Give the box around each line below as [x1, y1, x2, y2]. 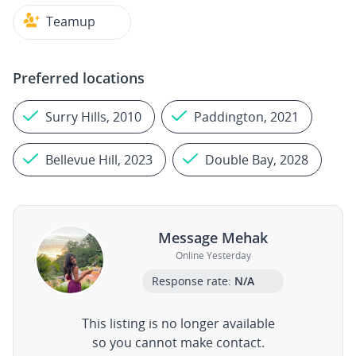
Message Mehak [158, 227, 268, 247]
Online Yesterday [175, 248, 251, 262]
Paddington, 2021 [194, 108, 299, 126]
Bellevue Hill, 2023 [45, 151, 153, 168]
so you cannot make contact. [91, 334, 265, 351]
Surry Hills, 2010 [45, 108, 141, 126]
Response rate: [151, 273, 234, 288]
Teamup [46, 13, 95, 30]
